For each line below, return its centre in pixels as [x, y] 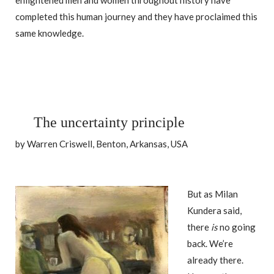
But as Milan [213, 194]
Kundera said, [214, 210]
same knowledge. [50, 33]
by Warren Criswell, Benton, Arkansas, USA [102, 144]
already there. [215, 260]
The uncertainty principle [109, 123]
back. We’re [210, 243]
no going [237, 227]
